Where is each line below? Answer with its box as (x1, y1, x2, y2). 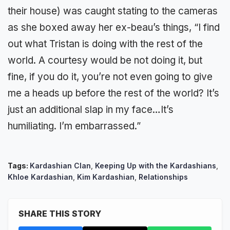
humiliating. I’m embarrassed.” (8, 120, 141, 132)
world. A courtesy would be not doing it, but (8, 54, 202, 66)
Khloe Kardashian (8, 172, 73, 181)
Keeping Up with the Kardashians (95, 161, 216, 170)
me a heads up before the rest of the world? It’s (8, 87, 219, 99)
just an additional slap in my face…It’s (8, 103, 174, 116)
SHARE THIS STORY (18, 208, 101, 219)
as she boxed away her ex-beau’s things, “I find (8, 21, 220, 33)
